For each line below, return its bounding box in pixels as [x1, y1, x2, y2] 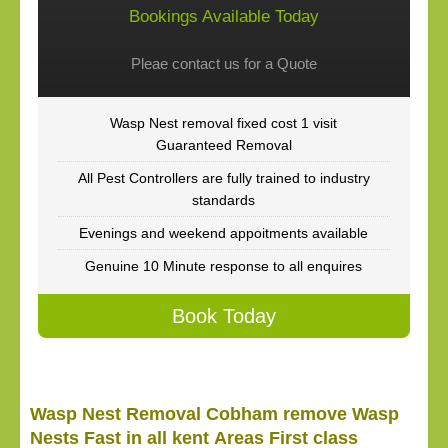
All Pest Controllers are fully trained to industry [77, 170, 370, 186]
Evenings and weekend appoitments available [79, 225, 369, 241]
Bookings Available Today [128, 7, 319, 26]
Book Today [171, 305, 276, 327]
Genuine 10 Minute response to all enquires [85, 258, 363, 274]
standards [192, 192, 256, 208]
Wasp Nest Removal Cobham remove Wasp [30, 404, 399, 424]
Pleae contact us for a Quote [130, 55, 317, 72]
